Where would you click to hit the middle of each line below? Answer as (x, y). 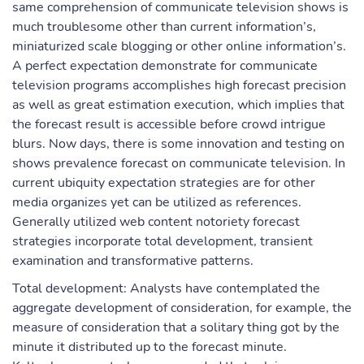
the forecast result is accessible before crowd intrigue (169, 124)
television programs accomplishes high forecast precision (179, 85)
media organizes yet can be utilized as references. (157, 202)
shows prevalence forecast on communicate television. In (179, 163)
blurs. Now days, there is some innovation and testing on (178, 144)
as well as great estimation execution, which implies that (178, 105)
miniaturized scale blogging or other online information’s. (179, 46)
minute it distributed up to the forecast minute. (149, 347)
